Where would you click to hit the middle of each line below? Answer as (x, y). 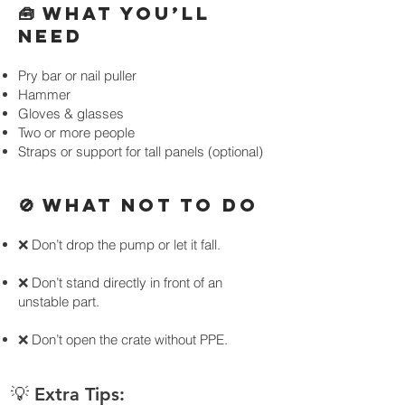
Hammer (44, 94)
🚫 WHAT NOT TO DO (138, 205)
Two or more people (76, 132)
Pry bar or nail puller (77, 75)
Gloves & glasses (71, 113)
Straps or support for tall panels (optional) (141, 151)
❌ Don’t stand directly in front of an (120, 283)
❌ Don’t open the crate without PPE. (123, 339)
